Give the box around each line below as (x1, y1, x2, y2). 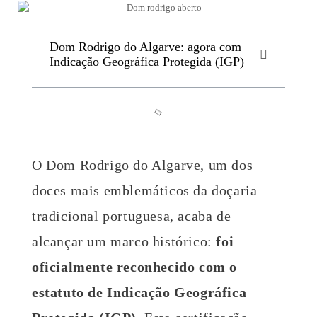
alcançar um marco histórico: (32, 233, 217, 249)
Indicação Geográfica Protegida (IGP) (50, 54, 244, 69)
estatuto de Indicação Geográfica (32, 284, 247, 300)
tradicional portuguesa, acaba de (32, 207, 231, 224)
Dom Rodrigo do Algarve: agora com (50, 40, 241, 54)
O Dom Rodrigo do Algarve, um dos (32, 156, 253, 173)
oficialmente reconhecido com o (32, 258, 238, 275)
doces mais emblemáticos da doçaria (32, 182, 258, 198)
